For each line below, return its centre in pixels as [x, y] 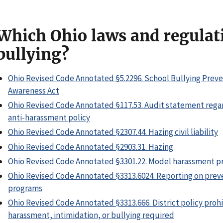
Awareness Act [34, 90]
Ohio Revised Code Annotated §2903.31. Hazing [91, 147]
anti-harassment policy [49, 118]
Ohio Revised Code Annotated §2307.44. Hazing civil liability [113, 132]
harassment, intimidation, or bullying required [91, 215]
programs [25, 188]
